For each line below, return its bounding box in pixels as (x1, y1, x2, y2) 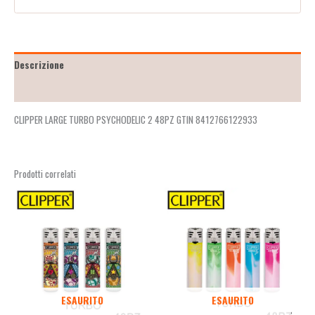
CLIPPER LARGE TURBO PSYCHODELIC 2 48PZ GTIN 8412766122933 (14, 112, 257, 127)
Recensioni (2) (14, 82, 76, 97)
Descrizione (14, 57, 64, 72)
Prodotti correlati (14, 166, 76, 181)
